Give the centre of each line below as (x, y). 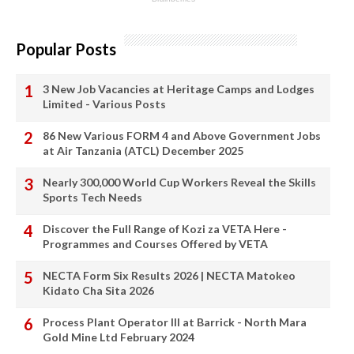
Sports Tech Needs (92, 198)
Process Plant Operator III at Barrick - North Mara (175, 322)
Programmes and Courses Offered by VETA (155, 244)
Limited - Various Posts (104, 104)
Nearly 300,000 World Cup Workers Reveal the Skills (179, 183)
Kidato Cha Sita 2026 (98, 291)
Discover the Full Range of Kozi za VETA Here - (165, 229)
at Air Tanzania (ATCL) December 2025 (143, 151)
